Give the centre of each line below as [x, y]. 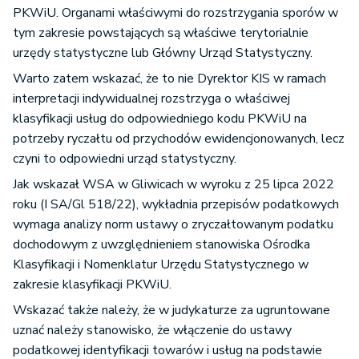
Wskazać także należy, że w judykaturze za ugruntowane [171, 310]
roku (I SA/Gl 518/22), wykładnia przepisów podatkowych [176, 204]
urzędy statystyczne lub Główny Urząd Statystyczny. [163, 53]
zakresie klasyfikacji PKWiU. [92, 284]
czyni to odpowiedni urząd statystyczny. [125, 159]
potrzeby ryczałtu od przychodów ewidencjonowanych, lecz [179, 139]
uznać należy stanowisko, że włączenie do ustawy [152, 330]
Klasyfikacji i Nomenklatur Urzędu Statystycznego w [161, 264]
